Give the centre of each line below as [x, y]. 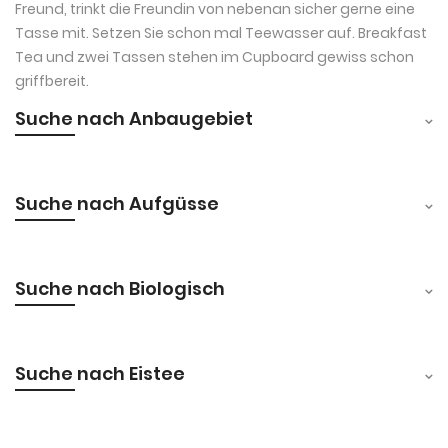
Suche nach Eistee [100, 373]
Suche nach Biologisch [120, 288]
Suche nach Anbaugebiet [134, 118]
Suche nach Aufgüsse [117, 203]
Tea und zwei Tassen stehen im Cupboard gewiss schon [214, 56]
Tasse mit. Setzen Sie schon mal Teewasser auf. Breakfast [221, 32]
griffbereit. [52, 80]
